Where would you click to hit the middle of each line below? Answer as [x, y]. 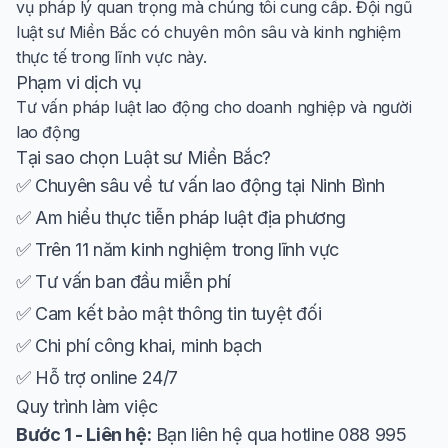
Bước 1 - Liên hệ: [84, 434]
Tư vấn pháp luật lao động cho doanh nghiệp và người [214, 106]
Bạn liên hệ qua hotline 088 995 [279, 434]
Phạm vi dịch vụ [79, 82]
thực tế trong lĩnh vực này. [111, 56]
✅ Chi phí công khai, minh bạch [139, 345]
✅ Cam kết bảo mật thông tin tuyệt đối [169, 313]
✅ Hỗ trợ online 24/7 [97, 377]
